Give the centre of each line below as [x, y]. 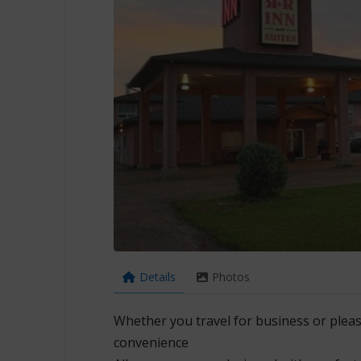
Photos [230, 276]
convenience [151, 342]
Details [157, 276]
